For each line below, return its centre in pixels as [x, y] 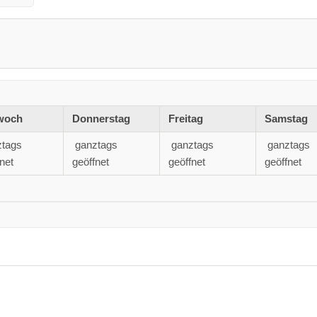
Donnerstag [101, 119]
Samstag [286, 119]
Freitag [185, 119]
